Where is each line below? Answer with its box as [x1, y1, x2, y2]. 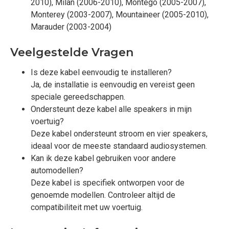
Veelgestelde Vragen [10, 45, 133, 59]
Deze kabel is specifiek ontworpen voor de [31, 178, 185, 188]
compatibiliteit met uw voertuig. [31, 202, 143, 212]
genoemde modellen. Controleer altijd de [31, 190, 175, 200]
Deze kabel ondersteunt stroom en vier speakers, [31, 129, 208, 139]
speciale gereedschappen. [31, 92, 125, 102]
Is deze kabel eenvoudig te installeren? [31, 67, 172, 77]
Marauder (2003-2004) [31, 22, 111, 32]
